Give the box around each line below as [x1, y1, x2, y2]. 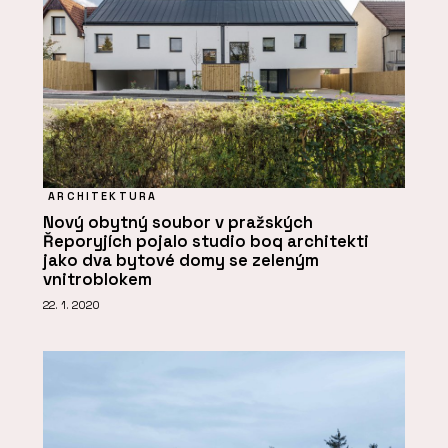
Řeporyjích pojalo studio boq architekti [43, 230, 369, 252]
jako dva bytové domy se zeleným [43, 249, 319, 271]
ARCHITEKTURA [48, 188, 158, 203]
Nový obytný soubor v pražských [43, 211, 313, 233]
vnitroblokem [43, 268, 152, 290]
